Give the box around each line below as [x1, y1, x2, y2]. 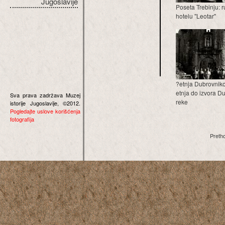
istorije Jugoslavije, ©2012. [10, 99, 80, 107]
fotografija [10, 115, 34, 123]
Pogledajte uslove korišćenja [10, 107, 80, 115]
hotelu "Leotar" [176, 12, 216, 20]
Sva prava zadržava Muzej [10, 91, 80, 99]
